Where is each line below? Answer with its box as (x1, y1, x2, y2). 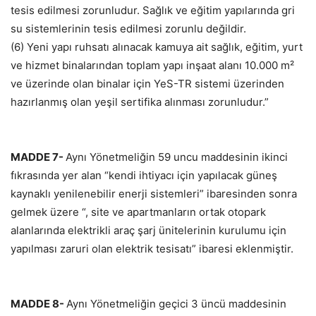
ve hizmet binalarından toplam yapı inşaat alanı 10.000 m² (11, 59, 294, 73)
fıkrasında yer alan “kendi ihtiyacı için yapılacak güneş (11, 169, 277, 183)
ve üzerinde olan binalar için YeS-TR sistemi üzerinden (11, 77, 284, 91)
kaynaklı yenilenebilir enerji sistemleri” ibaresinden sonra (11, 187, 297, 201)
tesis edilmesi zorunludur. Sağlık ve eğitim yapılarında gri (11, 4, 295, 18)
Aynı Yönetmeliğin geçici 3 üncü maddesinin (66, 297, 286, 311)
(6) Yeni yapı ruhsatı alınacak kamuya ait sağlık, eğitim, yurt (11, 40, 303, 54)
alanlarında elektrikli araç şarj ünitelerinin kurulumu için (11, 224, 286, 238)
